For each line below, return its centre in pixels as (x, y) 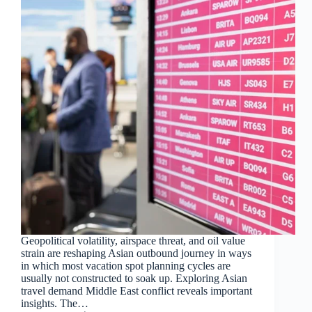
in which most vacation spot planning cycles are (126, 266)
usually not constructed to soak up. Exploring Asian (134, 279)
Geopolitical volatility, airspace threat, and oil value (133, 241)
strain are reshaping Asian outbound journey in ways (136, 253)
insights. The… (55, 304)
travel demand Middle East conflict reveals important (136, 291)
